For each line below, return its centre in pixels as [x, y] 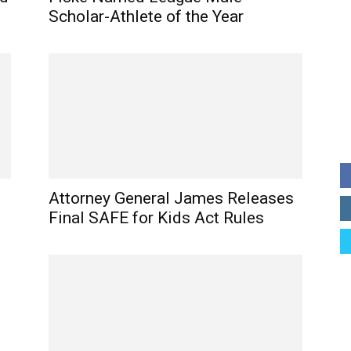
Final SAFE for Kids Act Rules [156, 218]
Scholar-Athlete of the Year [146, 16]
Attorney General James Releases [171, 198]
